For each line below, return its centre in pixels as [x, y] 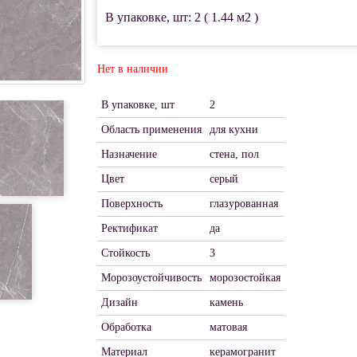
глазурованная [243, 204]
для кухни [233, 129]
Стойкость [125, 253]
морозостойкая [245, 278]
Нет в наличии [132, 69]
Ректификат [129, 228]
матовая [228, 327]
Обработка [126, 327]
